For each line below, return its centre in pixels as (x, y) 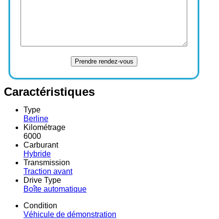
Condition (40, 205)
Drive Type (42, 180)
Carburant (41, 145)
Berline (36, 118)
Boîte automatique (55, 189)
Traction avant (48, 171)
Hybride (37, 153)
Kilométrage (44, 127)
